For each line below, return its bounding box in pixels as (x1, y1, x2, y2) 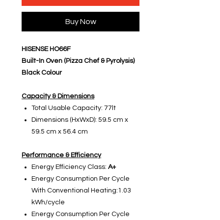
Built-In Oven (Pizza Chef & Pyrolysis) (22, 57, 135, 65)
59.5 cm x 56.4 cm (31, 128, 88, 136)
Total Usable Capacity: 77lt (31, 105, 116, 112)
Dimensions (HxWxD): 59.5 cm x (31, 116, 128, 124)
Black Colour (22, 69, 62, 77)
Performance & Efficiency (22, 152, 101, 159)
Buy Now (65, 18, 96, 26)
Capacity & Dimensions (22, 93, 94, 100)
